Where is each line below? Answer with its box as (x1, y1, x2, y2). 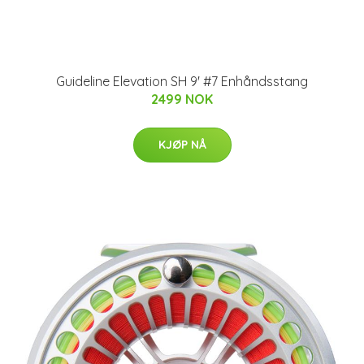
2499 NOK (151, 91, 213, 107)
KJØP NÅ (158, 137, 206, 152)
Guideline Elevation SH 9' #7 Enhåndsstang (56, 73, 308, 89)
